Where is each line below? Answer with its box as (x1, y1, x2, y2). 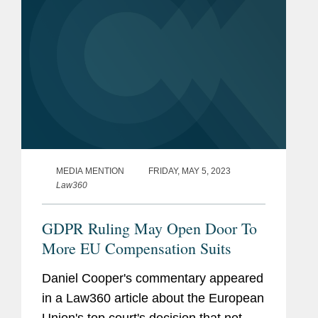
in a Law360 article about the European (42, 291, 264, 306)
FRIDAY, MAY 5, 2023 (148, 166, 231, 177)
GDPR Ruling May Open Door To (42, 218, 257, 239)
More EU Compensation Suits (42, 238, 231, 259)
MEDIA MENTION (56, 166, 124, 177)
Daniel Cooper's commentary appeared (42, 271, 263, 286)
